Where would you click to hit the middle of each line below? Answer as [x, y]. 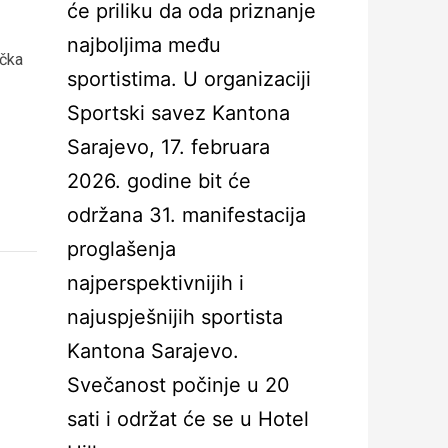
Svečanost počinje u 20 [178, 385]
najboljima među [144, 45]
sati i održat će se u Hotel [188, 419]
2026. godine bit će [159, 181]
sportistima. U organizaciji [189, 79]
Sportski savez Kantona [178, 113]
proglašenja [121, 249]
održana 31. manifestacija [186, 215]
